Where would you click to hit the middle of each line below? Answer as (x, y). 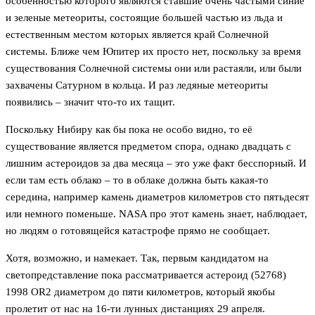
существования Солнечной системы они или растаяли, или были (154, 69)
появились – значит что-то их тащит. (90, 102)
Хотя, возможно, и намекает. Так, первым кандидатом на (137, 258)
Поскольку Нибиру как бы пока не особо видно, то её (129, 130)
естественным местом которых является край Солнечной (137, 35)
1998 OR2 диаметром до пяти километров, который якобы (140, 292)
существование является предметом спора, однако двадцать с (148, 147)
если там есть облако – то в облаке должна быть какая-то (137, 180)
